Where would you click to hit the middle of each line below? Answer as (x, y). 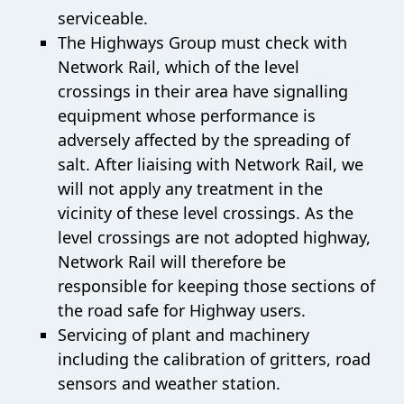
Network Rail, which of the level (179, 66)
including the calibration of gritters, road (214, 358)
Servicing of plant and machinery (184, 334)
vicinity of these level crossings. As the (206, 212)
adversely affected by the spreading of (204, 139)
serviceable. (103, 18)
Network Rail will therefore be (172, 261)
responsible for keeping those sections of (216, 285)
